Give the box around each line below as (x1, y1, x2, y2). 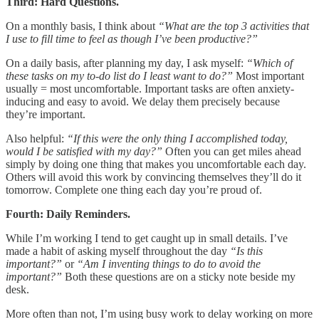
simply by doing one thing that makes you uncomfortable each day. (6, 158, 306, 170)
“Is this (230, 245, 263, 257)
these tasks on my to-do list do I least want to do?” (6, 70, 233, 82)
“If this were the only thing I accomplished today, (67, 132, 288, 145)
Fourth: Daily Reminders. (6, 208, 130, 220)
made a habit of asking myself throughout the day (6, 245, 230, 257)
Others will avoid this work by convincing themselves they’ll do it (6, 171, 301, 183)
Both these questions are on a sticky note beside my (62, 271, 296, 283)
